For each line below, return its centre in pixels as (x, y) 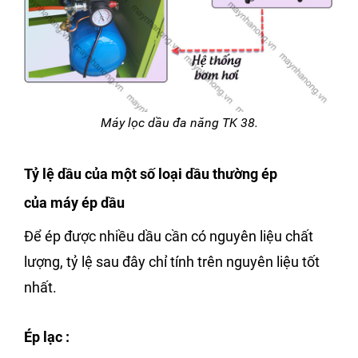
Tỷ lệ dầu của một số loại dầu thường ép (151, 174)
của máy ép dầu (74, 203)
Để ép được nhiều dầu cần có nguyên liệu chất (169, 237)
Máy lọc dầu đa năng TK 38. (179, 123)
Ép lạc (43, 337)
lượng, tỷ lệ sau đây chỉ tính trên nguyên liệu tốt (172, 262)
